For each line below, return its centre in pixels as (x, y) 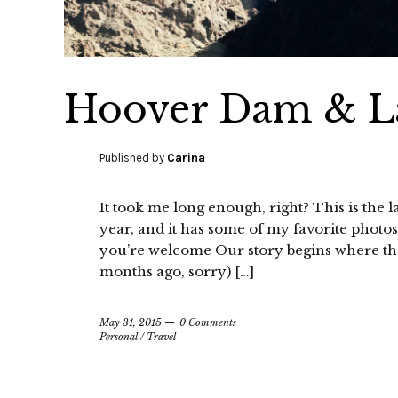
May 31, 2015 (131, 323)
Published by (133, 158)
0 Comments (208, 323)
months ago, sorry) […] (177, 272)
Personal (119, 337)
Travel (161, 337)
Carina (186, 158)
